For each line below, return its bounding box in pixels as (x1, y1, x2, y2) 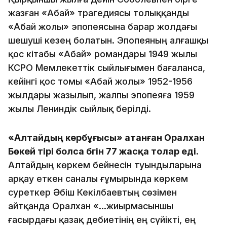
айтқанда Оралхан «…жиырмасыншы (8, 200, 173, 211)
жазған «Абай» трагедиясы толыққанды (8, 7, 189, 18)
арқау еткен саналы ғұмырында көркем (8, 173, 188, 184)
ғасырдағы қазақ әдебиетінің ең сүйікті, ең (8, 214, 196, 225)
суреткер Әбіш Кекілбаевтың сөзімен (8, 186, 177, 198)
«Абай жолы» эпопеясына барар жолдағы (8, 21, 197, 32)
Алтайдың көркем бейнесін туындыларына (8, 159, 202, 170)
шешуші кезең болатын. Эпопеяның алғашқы (8, 34, 208, 46)
